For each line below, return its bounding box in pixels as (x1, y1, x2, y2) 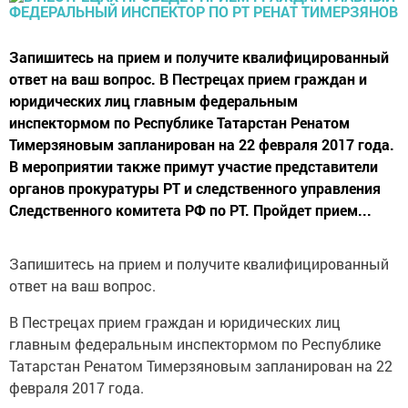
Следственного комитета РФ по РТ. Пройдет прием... (9, 200, 372, 220)
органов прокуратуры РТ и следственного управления (9, 178, 381, 199)
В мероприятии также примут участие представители (9, 157, 378, 177)
